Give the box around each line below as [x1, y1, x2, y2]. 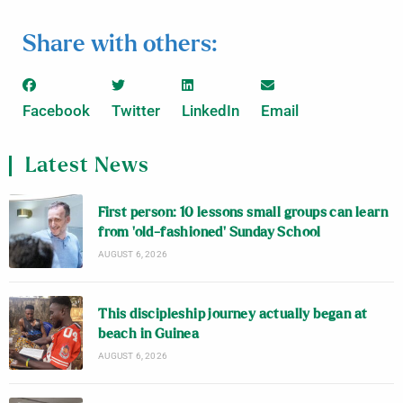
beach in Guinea [98, 327, 200, 341]
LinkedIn [182, 103, 239, 120]
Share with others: [22, 33, 217, 56]
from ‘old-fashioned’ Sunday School [98, 225, 321, 239]
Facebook [22, 103, 90, 120]
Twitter [112, 103, 160, 120]
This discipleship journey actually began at [98, 307, 368, 321]
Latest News [25, 156, 149, 176]
